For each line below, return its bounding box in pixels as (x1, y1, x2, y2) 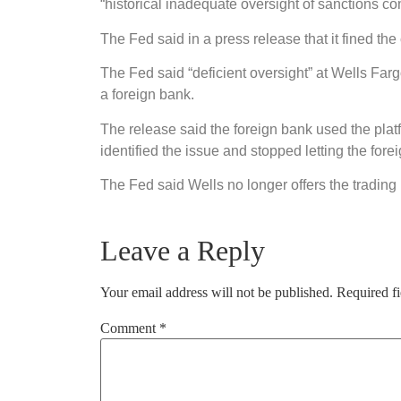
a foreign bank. (100, 87, 194, 103)
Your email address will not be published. (100, 285, 333, 301)
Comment (100, 320, 159, 337)
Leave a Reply (100, 235, 265, 268)
